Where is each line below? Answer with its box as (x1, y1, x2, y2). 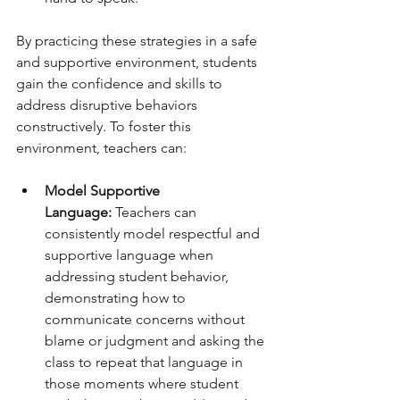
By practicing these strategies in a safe (16, 32, 261, 50)
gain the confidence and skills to (16, 75, 226, 93)
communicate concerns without (45, 311, 248, 329)
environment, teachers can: (16, 139, 187, 157)
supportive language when (45, 246, 217, 264)
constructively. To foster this (16, 118, 195, 136)
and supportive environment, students (16, 54, 261, 71)
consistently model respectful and (45, 225, 263, 243)
